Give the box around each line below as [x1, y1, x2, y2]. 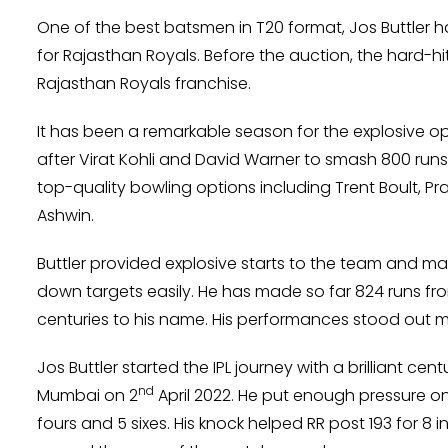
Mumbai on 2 [37, 384, 138, 408]
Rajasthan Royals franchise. [37, 72, 251, 96]
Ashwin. [37, 204, 94, 228]
